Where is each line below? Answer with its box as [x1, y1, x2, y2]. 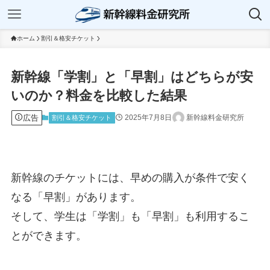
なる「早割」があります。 [10, 191, 141, 204]
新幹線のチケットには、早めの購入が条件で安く [10, 172, 250, 184]
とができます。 [10, 230, 87, 242]
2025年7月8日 [124, 113, 172, 122]
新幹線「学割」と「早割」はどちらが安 [10, 69, 253, 85]
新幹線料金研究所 [186, 113, 244, 122]
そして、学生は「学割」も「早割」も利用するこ [10, 210, 250, 223]
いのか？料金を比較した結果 [10, 88, 187, 104]
